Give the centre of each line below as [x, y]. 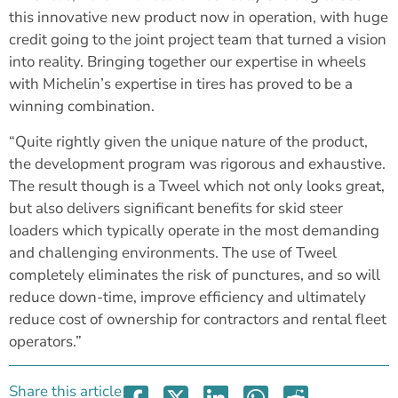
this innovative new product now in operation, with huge [199, 18]
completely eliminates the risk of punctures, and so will [195, 275]
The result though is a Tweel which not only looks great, [197, 186]
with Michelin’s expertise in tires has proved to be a [181, 84]
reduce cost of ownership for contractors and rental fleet [198, 319]
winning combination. [82, 107]
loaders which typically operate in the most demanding [194, 230]
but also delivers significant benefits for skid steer [176, 208]
